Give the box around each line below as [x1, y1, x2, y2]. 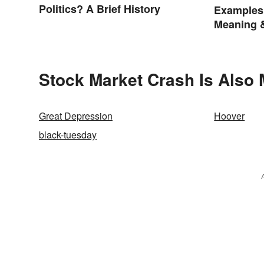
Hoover [214, 108, 245, 123]
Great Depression [39, 108, 113, 123]
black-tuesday [39, 127, 97, 141]
